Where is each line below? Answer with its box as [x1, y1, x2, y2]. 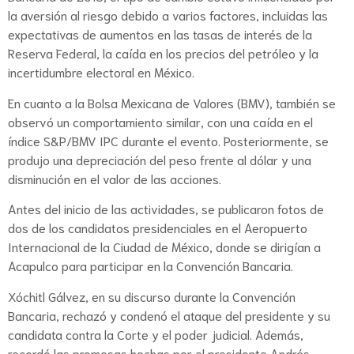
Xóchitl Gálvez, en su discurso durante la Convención [8, 287, 296, 304]
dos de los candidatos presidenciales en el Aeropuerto [8, 219, 307, 236]
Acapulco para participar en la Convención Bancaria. [8, 257, 293, 274]
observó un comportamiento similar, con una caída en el [8, 112, 313, 130]
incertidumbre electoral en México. [8, 63, 194, 81]
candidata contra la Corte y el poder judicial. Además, [8, 325, 303, 342]
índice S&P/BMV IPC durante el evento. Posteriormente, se [8, 131, 329, 149]
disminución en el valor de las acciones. [8, 169, 221, 186]
